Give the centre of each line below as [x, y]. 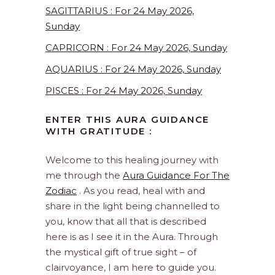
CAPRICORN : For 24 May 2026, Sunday [136, 48]
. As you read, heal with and [141, 191]
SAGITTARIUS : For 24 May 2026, [120, 11]
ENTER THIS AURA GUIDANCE [128, 120]
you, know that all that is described [126, 222]
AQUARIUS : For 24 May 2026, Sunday [133, 69]
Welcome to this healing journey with [132, 160]
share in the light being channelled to [133, 206]
